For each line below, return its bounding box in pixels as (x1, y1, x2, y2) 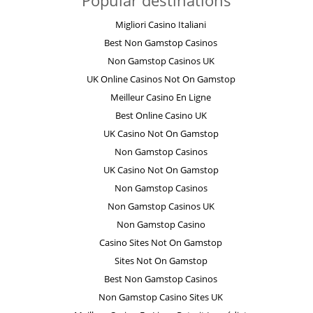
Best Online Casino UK (115, 109, 207, 122)
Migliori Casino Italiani (115, 18, 206, 31)
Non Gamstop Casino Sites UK (99, 291, 223, 304)
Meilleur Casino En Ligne (110, 91, 211, 104)
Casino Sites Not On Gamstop (99, 236, 222, 249)
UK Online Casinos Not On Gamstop (86, 73, 235, 86)
